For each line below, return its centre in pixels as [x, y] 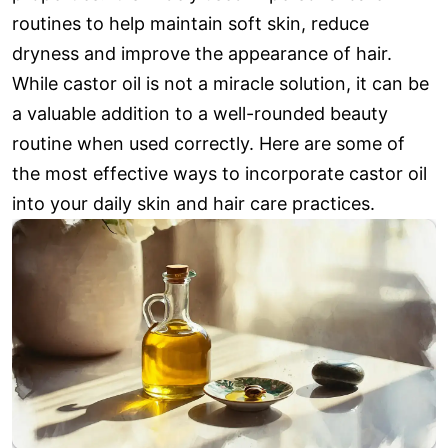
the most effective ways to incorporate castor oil [219, 174]
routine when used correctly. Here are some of [208, 144]
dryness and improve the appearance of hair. [202, 54]
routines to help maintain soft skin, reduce [190, 24]
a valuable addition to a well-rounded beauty [200, 114]
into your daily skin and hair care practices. [193, 204]
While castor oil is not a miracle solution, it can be [220, 84]
